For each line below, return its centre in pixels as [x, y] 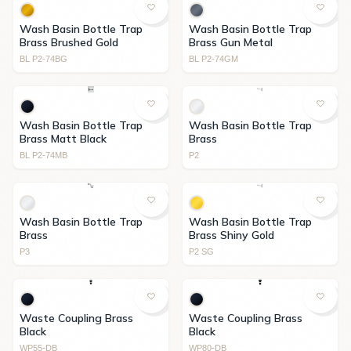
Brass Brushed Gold [69, 42]
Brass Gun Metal [231, 42]
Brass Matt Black [63, 139]
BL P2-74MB [43, 155]
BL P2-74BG [43, 59]
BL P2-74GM [213, 59]
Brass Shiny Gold [232, 235]
